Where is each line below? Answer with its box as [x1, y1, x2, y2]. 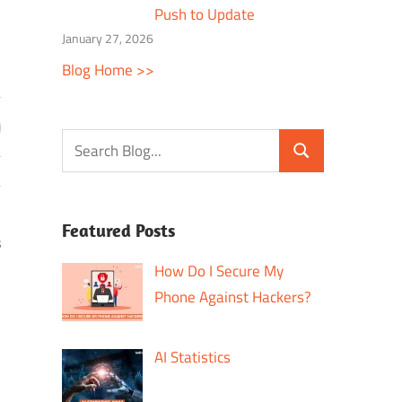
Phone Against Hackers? [154, 285, 312, 310]
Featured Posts [61, 219, 175, 242]
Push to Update [154, 3, 256, 27]
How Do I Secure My [154, 259, 284, 284]
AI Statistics [154, 345, 232, 369]
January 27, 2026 [61, 29, 153, 48]
